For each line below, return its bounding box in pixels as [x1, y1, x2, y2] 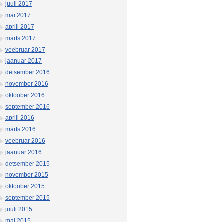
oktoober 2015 [5, 183, 45, 190]
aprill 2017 [5, 23, 34, 30]
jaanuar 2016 [5, 149, 42, 156]
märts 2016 [5, 126, 36, 133]
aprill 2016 [5, 114, 34, 121]
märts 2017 [5, 35, 36, 42]
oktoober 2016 [5, 92, 45, 99]
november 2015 [5, 171, 48, 178]
